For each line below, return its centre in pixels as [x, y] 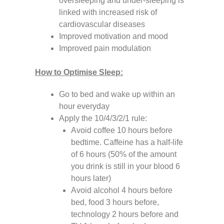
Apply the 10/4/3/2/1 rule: [103, 118]
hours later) [91, 178]
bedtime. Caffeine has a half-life [127, 142]
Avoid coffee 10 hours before [122, 130]
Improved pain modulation [105, 48]
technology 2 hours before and [125, 214]
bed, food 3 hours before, [115, 202]
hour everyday [84, 106]
